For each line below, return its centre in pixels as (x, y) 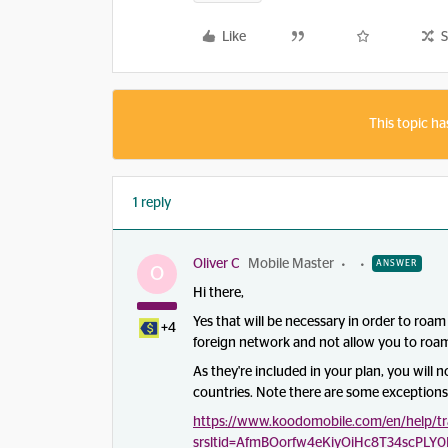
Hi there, (218, 293)
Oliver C (216, 264)
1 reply (152, 203)
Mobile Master (291, 264)
